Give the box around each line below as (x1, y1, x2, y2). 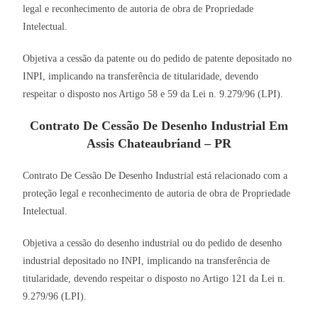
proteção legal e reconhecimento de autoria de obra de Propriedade (23, 188, 291, 199)
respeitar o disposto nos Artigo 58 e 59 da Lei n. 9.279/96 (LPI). (23, 89, 284, 100)
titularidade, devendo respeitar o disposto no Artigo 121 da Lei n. (23, 273, 286, 285)
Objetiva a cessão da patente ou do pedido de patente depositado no (23, 53, 292, 65)
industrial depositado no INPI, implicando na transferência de (23, 256, 270, 267)
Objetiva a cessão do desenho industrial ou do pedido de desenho (23, 238, 283, 249)
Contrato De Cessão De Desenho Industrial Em (30, 119, 288, 133)
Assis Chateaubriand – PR (87, 136, 231, 151)
